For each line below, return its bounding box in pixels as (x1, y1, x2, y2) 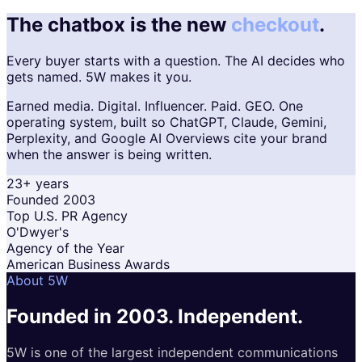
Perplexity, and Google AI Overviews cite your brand (6, 129, 327, 146)
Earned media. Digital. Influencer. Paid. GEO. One (6, 97, 303, 114)
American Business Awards (6, 255, 170, 272)
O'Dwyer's (6, 223, 69, 240)
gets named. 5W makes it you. (6, 68, 192, 85)
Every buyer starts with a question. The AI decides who (6, 52, 345, 69)
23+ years (6, 175, 69, 192)
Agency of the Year (6, 239, 124, 256)
